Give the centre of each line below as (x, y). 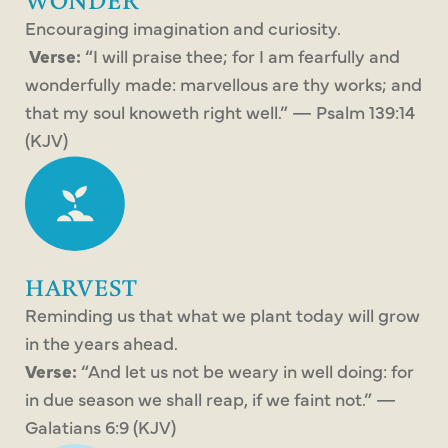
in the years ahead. (101, 343)
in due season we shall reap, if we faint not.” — (210, 399)
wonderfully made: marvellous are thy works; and (223, 84)
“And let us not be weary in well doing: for (245, 371)
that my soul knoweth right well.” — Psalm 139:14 (220, 112)
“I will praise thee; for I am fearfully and (240, 56)
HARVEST (82, 288)
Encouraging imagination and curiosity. (183, 28)
